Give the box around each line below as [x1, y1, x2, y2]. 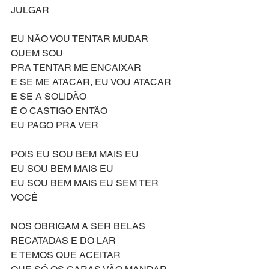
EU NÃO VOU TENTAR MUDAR [11, 33, 151, 44]
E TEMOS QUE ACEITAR [11, 249, 121, 261]
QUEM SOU [11, 47, 63, 59]
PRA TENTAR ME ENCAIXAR [11, 62, 144, 73]
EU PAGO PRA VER [11, 119, 98, 131]
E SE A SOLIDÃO [11, 91, 86, 102]
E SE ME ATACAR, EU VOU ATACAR [11, 76, 174, 88]
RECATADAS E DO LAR [11, 235, 118, 246]
